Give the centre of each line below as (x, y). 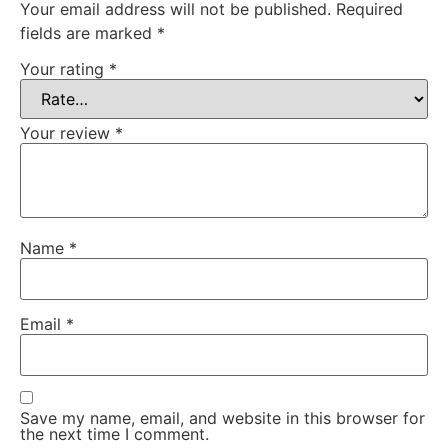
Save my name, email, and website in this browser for (222, 418)
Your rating (64, 68)
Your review (67, 132)
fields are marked (88, 33)
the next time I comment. (114, 434)
